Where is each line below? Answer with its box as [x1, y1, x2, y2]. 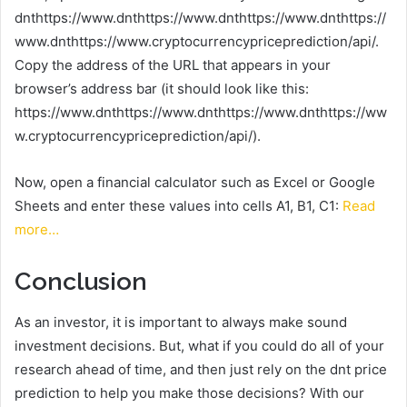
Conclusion [15, 267, 147, 296]
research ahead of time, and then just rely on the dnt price [15, 360, 387, 378]
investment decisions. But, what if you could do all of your [15, 336, 384, 354]
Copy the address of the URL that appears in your [15, 56, 331, 74]
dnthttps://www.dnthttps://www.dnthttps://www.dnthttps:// [15, 9, 386, 27]
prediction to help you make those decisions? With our [15, 383, 364, 402]
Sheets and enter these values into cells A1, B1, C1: [15, 197, 342, 215]
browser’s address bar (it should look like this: [15, 80, 309, 98]
